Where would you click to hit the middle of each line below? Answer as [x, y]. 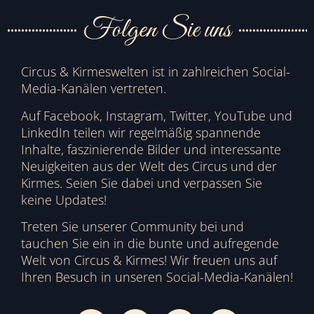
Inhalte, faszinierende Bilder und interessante [151, 149]
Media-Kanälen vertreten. [95, 89]
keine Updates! [64, 199]
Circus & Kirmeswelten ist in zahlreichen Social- [156, 72]
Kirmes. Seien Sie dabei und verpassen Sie [142, 183]
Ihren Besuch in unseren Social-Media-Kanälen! [157, 277]
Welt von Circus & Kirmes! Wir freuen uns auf [149, 260]
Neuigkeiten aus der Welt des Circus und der [149, 166]
